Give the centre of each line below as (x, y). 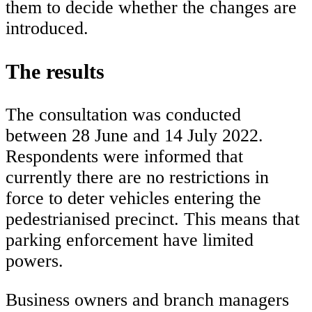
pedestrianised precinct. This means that (153, 219)
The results (55, 71)
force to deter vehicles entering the (133, 198)
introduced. (47, 29)
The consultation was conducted (123, 114)
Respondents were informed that (124, 156)
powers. (34, 260)
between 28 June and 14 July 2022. (134, 135)
